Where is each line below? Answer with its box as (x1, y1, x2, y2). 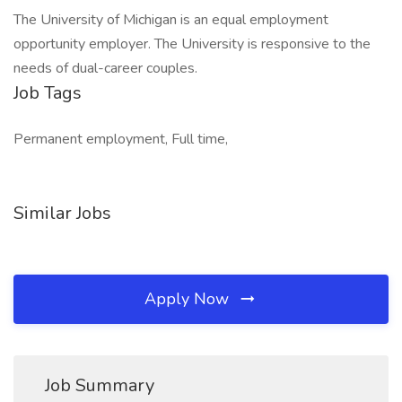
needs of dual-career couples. (13, 58, 205, 78)
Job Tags (13, 81, 82, 105)
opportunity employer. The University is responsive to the (13, 34, 371, 54)
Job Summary (45, 373, 154, 398)
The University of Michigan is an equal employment (13, 10, 328, 30)
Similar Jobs (13, 201, 111, 225)
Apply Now (144, 288, 233, 310)
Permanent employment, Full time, (13, 129, 228, 149)
